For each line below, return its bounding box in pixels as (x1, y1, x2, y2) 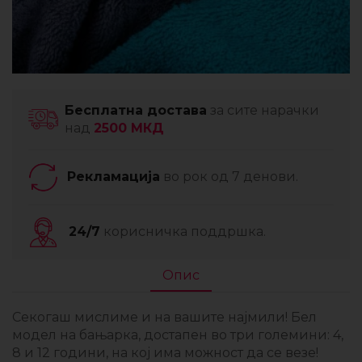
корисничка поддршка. (100, 224, 267, 240)
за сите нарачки (207, 102, 320, 118)
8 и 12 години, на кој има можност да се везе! (12, 344, 318, 360)
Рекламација (67, 169, 161, 185)
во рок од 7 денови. (160, 169, 299, 185)
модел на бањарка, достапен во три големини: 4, (12, 326, 343, 343)
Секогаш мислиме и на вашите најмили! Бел (12, 309, 317, 325)
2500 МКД (94, 120, 165, 136)
